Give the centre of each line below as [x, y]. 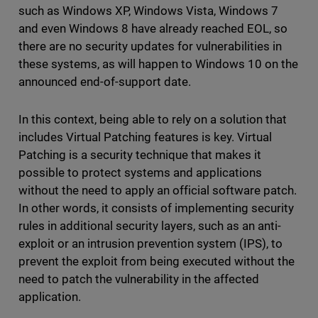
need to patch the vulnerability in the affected [139, 279]
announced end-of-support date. [106, 82]
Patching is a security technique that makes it [140, 155]
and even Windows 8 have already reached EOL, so [153, 29]
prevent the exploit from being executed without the [157, 262]
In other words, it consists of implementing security [156, 208]
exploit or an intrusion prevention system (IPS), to [150, 244]
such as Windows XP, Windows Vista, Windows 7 [148, 11]
